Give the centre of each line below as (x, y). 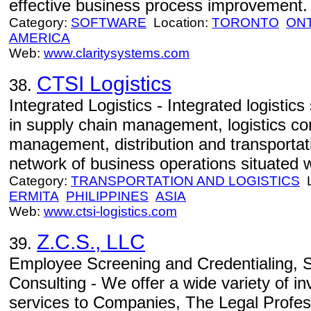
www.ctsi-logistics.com (110, 211)
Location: (179, 23)
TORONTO (245, 23)
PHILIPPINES (107, 196)
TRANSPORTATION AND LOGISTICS (185, 181)
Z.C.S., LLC (91, 242)
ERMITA (34, 196)
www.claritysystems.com (117, 53)
